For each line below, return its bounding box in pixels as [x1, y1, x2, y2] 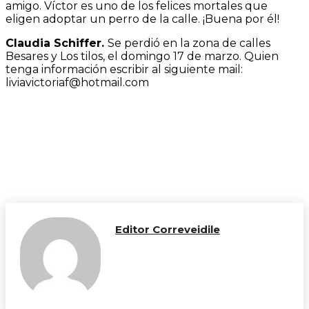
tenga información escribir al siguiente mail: [6, 63, 243, 76]
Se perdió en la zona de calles [108, 37, 270, 50]
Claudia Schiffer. [6, 37, 108, 50]
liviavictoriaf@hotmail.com [6, 76, 149, 89]
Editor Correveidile [115, 223, 220, 236]
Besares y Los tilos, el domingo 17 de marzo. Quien [6, 50, 279, 63]
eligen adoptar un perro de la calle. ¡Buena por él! [6, 12, 279, 26]
